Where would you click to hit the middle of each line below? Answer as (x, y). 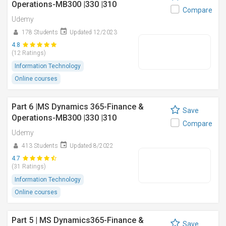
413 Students (40, 146)
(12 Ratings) (29, 53)
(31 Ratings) (29, 166)
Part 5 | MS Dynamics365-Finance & (78, 220)
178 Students (40, 32)
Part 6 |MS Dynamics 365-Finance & (78, 107)
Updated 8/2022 (92, 146)
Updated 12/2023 (93, 32)
